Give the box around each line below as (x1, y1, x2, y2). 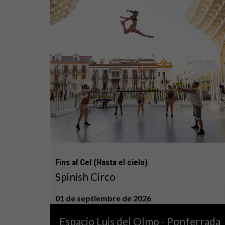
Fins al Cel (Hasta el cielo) (55, 157, 148, 167)
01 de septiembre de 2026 (55, 193, 151, 203)
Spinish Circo (55, 170, 116, 183)
